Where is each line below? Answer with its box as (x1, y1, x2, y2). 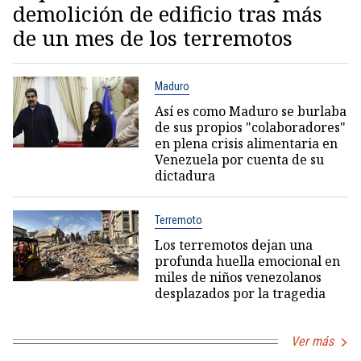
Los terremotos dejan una (154, 236, 313, 255)
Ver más (291, 334, 334, 350)
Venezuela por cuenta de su (154, 151, 324, 169)
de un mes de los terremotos (13, 23, 293, 53)
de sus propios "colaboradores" (154, 118, 346, 137)
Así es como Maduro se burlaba (154, 102, 346, 121)
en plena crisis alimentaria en (154, 135, 338, 153)
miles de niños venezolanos (154, 268, 322, 287)
